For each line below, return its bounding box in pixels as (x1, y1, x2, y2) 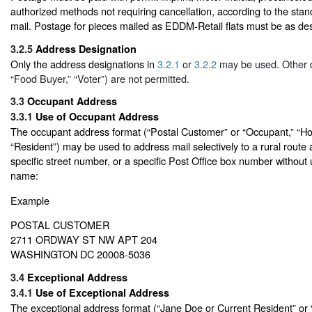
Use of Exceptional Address (36, 285, 169, 299)
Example (10, 192, 49, 208)
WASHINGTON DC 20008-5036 (10, 247, 150, 262)
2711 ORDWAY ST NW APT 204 (10, 232, 157, 247)
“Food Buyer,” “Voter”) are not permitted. (10, 70, 189, 86)
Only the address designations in (10, 56, 157, 71)
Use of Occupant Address (36, 109, 159, 124)
